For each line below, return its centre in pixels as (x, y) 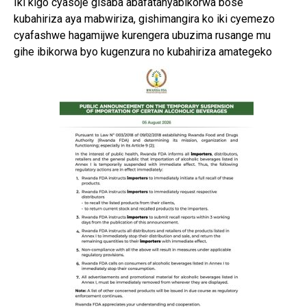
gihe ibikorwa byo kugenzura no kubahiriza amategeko (143, 51)
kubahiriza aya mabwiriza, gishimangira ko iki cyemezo (144, 19)
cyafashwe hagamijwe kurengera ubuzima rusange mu (142, 35)
